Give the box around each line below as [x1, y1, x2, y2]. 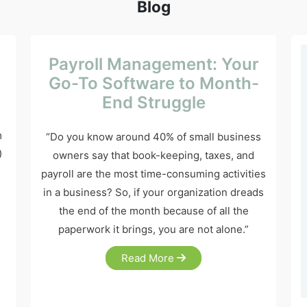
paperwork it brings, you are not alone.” [58, 223, 249, 236]
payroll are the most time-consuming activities [41, 167, 266, 180]
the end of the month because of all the [58, 204, 249, 217]
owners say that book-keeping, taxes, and [53, 149, 254, 162]
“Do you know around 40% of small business [46, 130, 261, 143]
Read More [121, 251, 177, 265]
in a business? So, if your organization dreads [43, 186, 264, 199]
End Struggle [101, 92, 206, 112]
